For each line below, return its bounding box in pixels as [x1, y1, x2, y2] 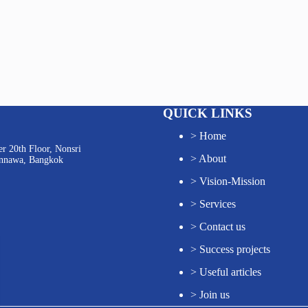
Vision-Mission [199, 175, 265, 187]
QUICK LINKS [162, 105, 252, 120]
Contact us [199, 220, 245, 232]
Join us [199, 288, 230, 300]
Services [199, 197, 236, 210]
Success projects [199, 243, 270, 255]
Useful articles [199, 265, 261, 278]
